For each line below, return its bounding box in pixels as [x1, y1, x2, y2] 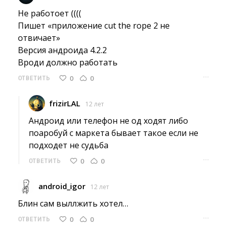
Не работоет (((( [18, 8, 81, 19]
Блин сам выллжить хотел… [18, 198, 128, 209]
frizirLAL [49, 98, 80, 108]
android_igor [38, 181, 85, 191]
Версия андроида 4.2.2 [18, 44, 107, 56]
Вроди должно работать [18, 57, 118, 68]
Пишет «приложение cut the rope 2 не [18, 20, 170, 31]
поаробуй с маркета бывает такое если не [29, 127, 198, 139]
